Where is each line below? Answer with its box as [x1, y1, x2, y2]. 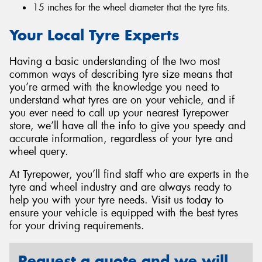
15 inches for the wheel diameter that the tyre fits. [33, 1, 230, 14]
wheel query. [9, 144, 68, 158]
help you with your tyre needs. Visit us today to [9, 193, 223, 208]
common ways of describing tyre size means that [9, 67, 232, 81]
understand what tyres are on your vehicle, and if [9, 92, 235, 107]
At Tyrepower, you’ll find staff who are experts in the [9, 167, 249, 182]
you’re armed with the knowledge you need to [9, 80, 219, 94]
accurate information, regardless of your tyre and [9, 131, 233, 146]
